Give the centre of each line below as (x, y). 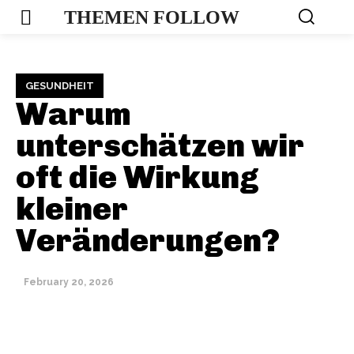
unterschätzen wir (160, 146)
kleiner (72, 209)
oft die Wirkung (137, 177)
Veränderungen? (148, 241)
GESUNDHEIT (60, 86)
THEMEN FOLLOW (152, 17)
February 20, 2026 (69, 282)
